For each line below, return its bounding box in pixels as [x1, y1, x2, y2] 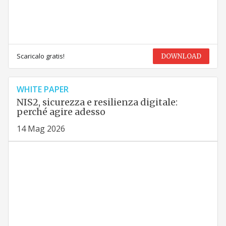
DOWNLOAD [161, 52, 202, 61]
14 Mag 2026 [16, 123, 65, 135]
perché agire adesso [16, 106, 105, 118]
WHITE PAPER [16, 84, 69, 95]
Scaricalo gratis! [16, 51, 65, 61]
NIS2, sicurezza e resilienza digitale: [16, 96, 178, 108]
